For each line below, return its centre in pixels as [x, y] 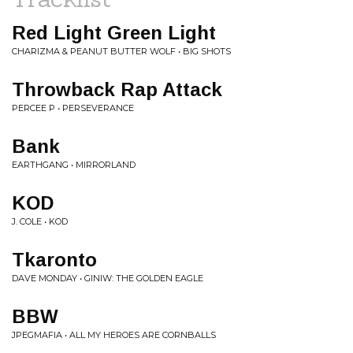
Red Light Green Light [114, 33]
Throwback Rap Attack [117, 89]
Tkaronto [54, 260]
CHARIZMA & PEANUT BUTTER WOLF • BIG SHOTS [121, 51]
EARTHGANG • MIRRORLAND [74, 165]
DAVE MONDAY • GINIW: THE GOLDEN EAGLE [108, 278]
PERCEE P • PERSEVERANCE [73, 108]
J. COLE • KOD [40, 221]
